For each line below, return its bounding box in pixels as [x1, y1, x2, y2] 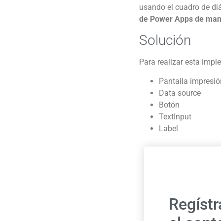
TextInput [159, 111, 191, 121]
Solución [139, 32, 191, 49]
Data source [159, 88, 201, 98]
